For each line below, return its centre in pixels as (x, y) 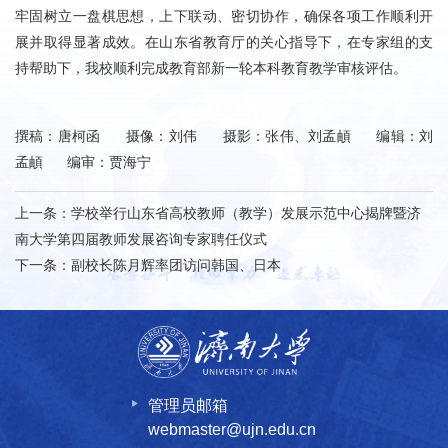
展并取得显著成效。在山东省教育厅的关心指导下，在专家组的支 (224, 42)
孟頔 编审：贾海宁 (83, 162)
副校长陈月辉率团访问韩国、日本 (176, 265)
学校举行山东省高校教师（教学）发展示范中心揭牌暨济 (246, 213)
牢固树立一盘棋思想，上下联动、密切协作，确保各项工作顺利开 (224, 16)
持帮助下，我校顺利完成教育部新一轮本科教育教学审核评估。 (211, 68)
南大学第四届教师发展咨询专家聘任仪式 (141, 239)
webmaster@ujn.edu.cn (232, 430)
